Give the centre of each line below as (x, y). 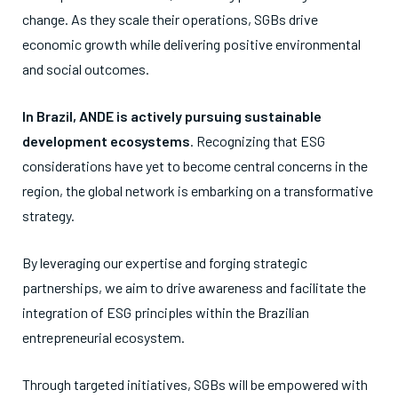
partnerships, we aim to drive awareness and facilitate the (194, 287)
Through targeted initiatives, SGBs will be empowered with (195, 384)
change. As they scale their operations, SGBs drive (170, 19)
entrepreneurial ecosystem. (103, 337)
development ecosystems (106, 141)
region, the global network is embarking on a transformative (198, 191)
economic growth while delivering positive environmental (191, 44)
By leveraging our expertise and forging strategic (165, 263)
